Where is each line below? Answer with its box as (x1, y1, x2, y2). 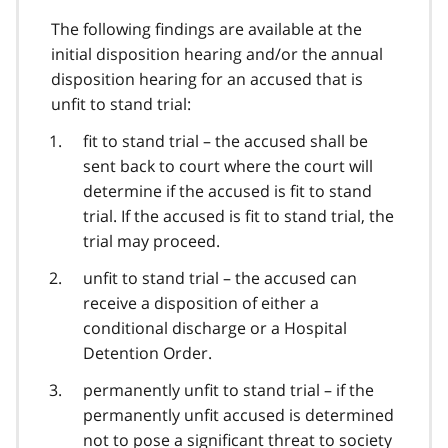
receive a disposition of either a (83, 291, 319, 314)
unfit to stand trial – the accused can (83, 266, 357, 289)
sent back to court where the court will (83, 154, 373, 177)
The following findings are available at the (51, 17, 362, 40)
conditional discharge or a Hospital (83, 316, 347, 339)
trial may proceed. (83, 229, 220, 252)
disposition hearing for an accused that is (51, 67, 363, 90)
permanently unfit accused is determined (83, 403, 394, 426)
